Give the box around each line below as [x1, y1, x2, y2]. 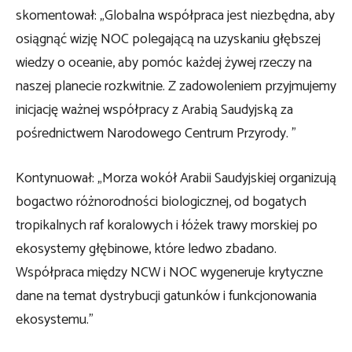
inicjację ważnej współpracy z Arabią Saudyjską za [16, 97, 293, 122]
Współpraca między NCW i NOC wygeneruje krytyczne [16, 260, 323, 284]
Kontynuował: [16, 166, 97, 190]
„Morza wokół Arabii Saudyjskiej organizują [97, 166, 336, 190]
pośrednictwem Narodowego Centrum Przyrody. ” [16, 121, 296, 145]
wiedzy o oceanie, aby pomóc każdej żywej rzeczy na [16, 50, 312, 75]
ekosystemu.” [16, 307, 93, 332]
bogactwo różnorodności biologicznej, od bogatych [16, 189, 306, 214]
